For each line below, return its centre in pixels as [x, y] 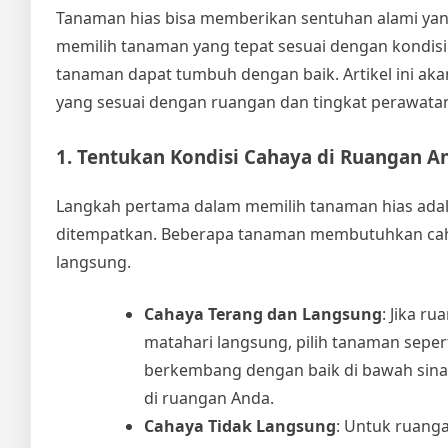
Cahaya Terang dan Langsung [263, 313]
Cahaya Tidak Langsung [240, 425]
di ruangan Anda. [209, 397]
